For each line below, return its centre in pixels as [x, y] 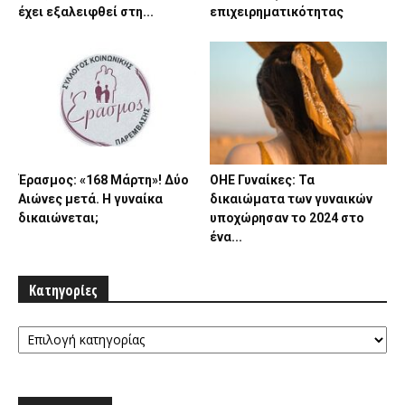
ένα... [226, 236]
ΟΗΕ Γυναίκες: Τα [262, 179]
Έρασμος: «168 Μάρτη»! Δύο [104, 179]
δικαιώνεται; [58, 217]
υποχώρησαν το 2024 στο [287, 217]
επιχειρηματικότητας [276, 12]
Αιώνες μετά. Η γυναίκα [90, 198]
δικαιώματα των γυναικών [291, 198]
